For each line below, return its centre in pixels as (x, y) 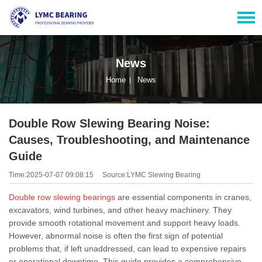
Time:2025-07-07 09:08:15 (51, 175)
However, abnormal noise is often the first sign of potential (116, 235)
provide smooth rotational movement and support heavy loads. (125, 223)
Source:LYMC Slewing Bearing (151, 175)
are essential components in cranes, (183, 197)
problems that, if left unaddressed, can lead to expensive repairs (127, 248)
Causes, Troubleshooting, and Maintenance (129, 139)
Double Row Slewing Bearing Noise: (109, 123)
